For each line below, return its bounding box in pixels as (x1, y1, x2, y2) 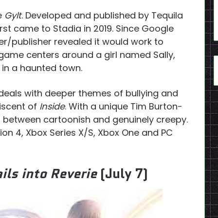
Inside (39, 100, 65, 112)
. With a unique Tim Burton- (65, 100, 182, 112)
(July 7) (100, 163, 148, 183)
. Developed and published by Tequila (21, 9, 183, 21)
